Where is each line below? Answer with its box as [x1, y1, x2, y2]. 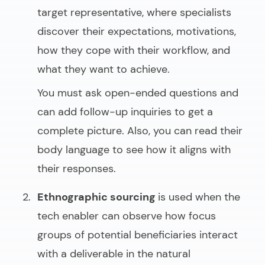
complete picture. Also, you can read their [37, 123, 243, 138]
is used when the [158, 189, 240, 204]
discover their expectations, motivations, [37, 24, 236, 38]
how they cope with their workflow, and [37, 43, 230, 57]
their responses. [37, 161, 116, 176]
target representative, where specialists [37, 5, 231, 20]
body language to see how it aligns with [37, 142, 231, 157]
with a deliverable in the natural [37, 246, 190, 261]
